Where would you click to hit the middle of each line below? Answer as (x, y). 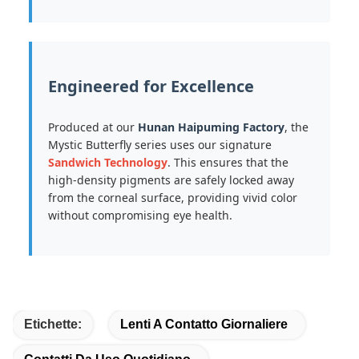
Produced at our (93, 127)
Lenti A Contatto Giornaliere (204, 324)
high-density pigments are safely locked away (171, 180)
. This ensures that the (228, 162)
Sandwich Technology (108, 162)
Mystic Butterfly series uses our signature (160, 145)
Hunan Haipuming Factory (211, 127)
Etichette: (53, 324)
